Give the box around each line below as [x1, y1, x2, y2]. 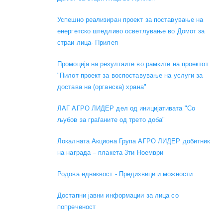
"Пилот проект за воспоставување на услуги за [57, 72, 203, 80]
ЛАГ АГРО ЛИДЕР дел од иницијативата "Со [57, 105, 195, 112]
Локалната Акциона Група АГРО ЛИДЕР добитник [57, 137, 211, 145]
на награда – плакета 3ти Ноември [57, 149, 164, 157]
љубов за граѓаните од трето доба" [57, 116, 165, 124]
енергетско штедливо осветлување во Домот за [57, 27, 205, 35]
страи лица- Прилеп [57, 39, 118, 47]
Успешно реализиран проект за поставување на [57, 16, 204, 24]
